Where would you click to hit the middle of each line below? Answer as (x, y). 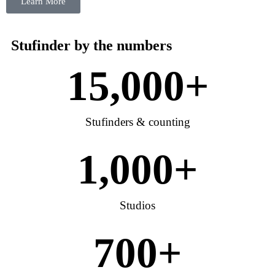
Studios (137, 205)
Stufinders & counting (137, 122)
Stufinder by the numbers (91, 45)
